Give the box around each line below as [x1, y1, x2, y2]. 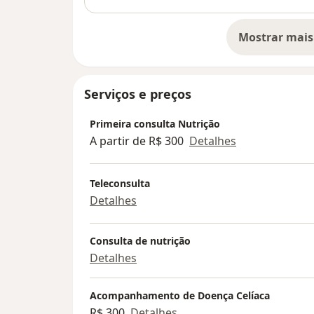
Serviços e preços [84, 85, 191, 102]
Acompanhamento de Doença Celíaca [90, 288, 270, 302]
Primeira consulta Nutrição [90, 117, 220, 131]
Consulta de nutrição [90, 233, 191, 247]
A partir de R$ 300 [90, 133, 184, 149]
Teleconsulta [90, 177, 150, 191]
